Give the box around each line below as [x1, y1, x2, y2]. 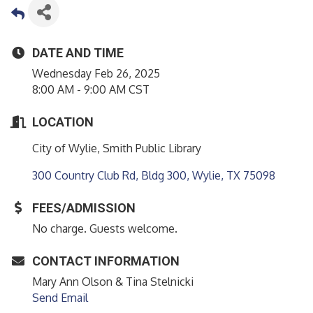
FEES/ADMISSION [32, 201, 136, 216]
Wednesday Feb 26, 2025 [32, 66, 160, 81]
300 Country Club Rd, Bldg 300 [32, 168, 187, 183]
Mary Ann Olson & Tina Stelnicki [32, 275, 194, 289]
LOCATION [32, 115, 94, 130]
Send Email [32, 291, 88, 305]
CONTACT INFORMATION [32, 254, 180, 269]
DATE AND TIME [32, 45, 124, 61]
